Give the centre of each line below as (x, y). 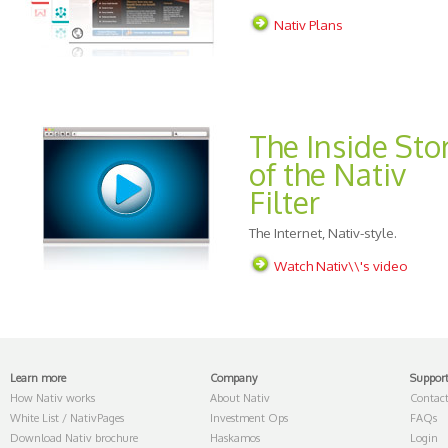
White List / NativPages (67, 418)
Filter (284, 202)
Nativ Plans (308, 24)
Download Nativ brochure (74, 438)
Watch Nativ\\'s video (341, 265)
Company (233, 378)
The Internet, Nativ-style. (323, 232)
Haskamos (235, 438)
